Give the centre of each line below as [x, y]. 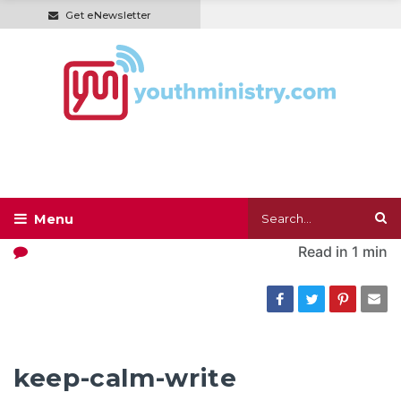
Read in [323, 252]
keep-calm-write [125, 378]
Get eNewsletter [108, 15]
